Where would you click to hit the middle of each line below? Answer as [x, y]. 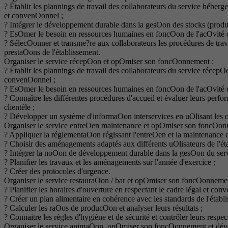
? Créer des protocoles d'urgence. [57, 172]
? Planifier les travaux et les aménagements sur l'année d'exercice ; [110, 162]
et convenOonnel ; [34, 16]
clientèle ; [19, 107]
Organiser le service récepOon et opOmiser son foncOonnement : [109, 62]
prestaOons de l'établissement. [52, 52]
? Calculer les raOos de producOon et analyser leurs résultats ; [103, 208]
